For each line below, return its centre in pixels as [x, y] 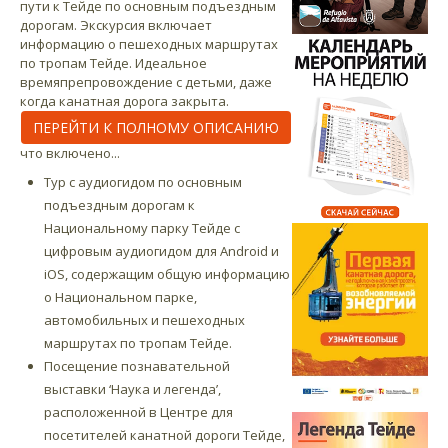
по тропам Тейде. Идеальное [113, 63]
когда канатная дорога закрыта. [124, 101]
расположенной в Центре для [138, 412]
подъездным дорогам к [119, 205]
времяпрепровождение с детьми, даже [146, 82]
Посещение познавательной [137, 366]
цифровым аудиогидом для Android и [161, 251]
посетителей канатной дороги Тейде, [164, 435]
